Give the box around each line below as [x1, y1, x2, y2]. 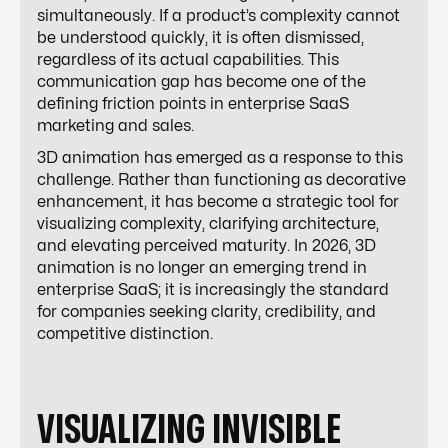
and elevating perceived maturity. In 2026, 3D [37, 237, 376, 254]
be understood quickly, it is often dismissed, [37, 29, 364, 46]
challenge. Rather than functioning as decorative [37, 171, 406, 188]
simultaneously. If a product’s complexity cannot [37, 7, 400, 24]
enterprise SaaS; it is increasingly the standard [37, 281, 389, 298]
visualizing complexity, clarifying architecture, [37, 215, 379, 232]
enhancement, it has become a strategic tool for [37, 193, 399, 210]
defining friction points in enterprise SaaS [37, 95, 349, 112]
